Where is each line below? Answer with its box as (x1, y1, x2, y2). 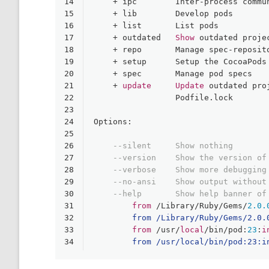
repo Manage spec (118, 44, 228, 54)
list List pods (118, 20, 219, 30)
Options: (94, 116, 132, 126)
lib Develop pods (118, 8, 233, 18)
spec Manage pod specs (118, 68, 252, 78)
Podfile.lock (94, 92, 233, 102)
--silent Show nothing (113, 141, 233, 150)
